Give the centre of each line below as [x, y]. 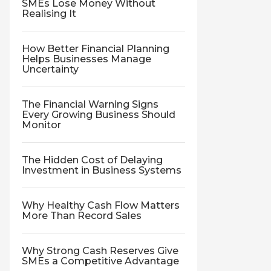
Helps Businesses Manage [87, 59]
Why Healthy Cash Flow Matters [101, 205]
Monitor [41, 125]
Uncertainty [50, 69]
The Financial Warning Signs [90, 104]
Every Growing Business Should [99, 115]
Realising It [49, 14]
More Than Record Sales [82, 216]
